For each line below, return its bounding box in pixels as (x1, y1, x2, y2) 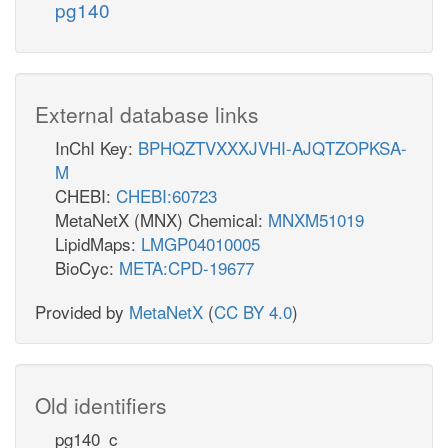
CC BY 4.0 (214, 298, 292, 324)
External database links (35, 98, 259, 129)
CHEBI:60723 (116, 182, 217, 208)
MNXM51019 (268, 206, 364, 232)
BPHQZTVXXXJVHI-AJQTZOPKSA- (138, 134, 407, 160)
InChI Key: (55, 134, 138, 160)
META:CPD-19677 (119, 254, 254, 280)
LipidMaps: (55, 230, 141, 256)
